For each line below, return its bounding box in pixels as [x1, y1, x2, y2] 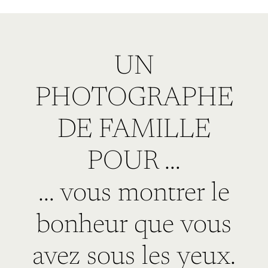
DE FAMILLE [57, 117, 211, 144]
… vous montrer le [38, 181, 230, 208]
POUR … [87, 149, 181, 176]
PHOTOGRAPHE [35, 86, 233, 112]
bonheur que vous [36, 212, 232, 239]
